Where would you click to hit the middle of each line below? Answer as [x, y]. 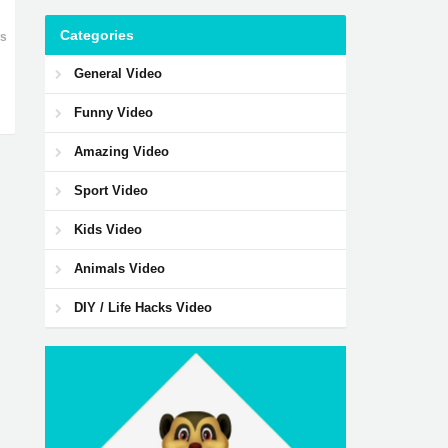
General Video [117, 73]
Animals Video [119, 268]
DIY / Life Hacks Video [142, 307]
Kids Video [107, 229]
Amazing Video [121, 151]
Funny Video [113, 112]
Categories [96, 35]
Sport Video [110, 190]
